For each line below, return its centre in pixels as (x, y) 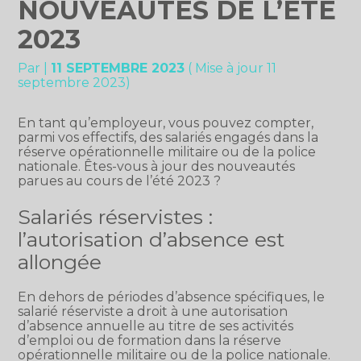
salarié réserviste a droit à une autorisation (153, 311)
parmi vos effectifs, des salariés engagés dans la (168, 138)
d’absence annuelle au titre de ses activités (156, 326)
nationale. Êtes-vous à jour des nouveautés (157, 167)
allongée (60, 261)
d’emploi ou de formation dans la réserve (150, 340)
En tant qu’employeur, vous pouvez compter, (166, 123)
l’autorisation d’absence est (151, 239)
